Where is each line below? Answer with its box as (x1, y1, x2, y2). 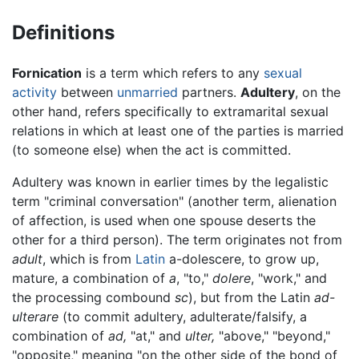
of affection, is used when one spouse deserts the (12, 212, 316, 228)
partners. (178, 83, 240, 100)
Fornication (12, 64, 82, 81)
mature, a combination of (12, 269, 169, 286)
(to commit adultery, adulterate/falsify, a (58, 308, 307, 325)
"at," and (127, 327, 185, 344)
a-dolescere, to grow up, (165, 250, 319, 267)
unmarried (117, 83, 178, 100)
